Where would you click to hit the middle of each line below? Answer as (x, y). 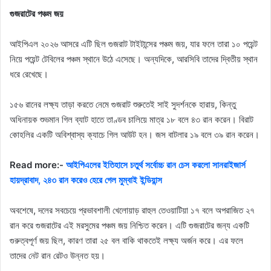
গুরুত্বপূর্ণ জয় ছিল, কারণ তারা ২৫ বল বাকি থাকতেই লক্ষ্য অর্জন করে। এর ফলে (126, 241)
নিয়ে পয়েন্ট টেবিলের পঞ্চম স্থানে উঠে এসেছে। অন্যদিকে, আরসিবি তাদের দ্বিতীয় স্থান (134, 59)
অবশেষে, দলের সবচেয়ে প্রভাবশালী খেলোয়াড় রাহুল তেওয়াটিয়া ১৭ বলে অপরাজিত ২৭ (132, 211)
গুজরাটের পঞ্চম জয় (37, 14)
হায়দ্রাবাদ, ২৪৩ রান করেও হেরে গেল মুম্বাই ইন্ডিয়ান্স (86, 180)
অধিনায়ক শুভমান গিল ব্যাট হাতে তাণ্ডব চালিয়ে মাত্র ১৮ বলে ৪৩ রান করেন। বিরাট (132, 120)
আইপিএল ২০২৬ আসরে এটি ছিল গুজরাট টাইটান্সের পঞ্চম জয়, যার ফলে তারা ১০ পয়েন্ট (134, 44)
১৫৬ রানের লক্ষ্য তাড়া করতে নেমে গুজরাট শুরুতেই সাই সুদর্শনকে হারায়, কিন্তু (123, 105)
